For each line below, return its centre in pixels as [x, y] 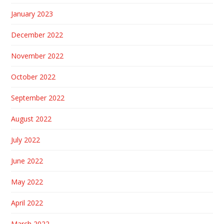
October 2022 [33, 76]
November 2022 [37, 55]
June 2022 [27, 160]
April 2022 [27, 202]
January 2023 [32, 13]
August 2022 [31, 118]
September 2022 [38, 97]
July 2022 [26, 139]
